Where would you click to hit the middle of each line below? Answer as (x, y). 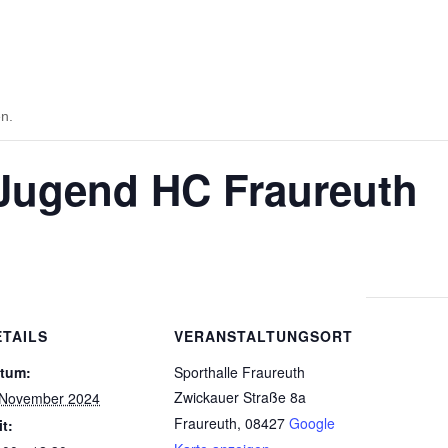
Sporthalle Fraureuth (239, 372)
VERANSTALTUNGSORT (263, 336)
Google (312, 423)
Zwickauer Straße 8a (240, 397)
